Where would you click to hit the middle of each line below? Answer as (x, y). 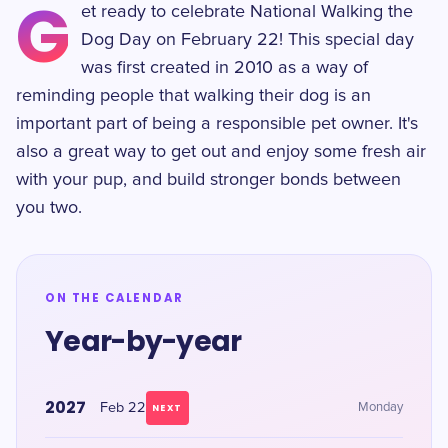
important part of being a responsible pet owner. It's (217, 124)
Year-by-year (143, 341)
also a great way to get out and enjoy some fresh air (221, 152)
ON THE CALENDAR (114, 298)
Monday (380, 407)
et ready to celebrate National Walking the (247, 12)
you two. (49, 208)
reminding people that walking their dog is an (193, 96)
